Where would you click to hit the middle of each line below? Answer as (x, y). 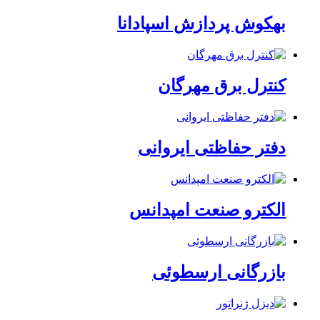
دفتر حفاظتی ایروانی (212, 148)
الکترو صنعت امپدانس (207, 210)
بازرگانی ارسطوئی (219, 272)
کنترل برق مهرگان (222, 86)
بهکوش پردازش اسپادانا (201, 24)
